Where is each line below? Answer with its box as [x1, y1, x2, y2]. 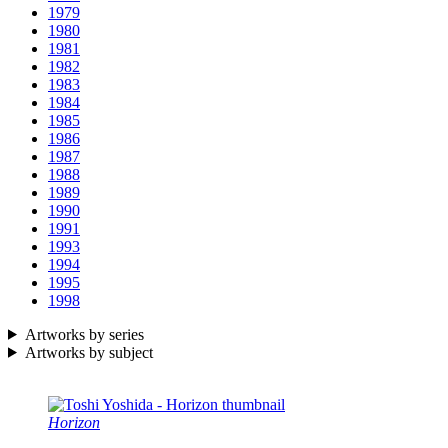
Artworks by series [24, 325, 144, 343]
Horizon [48, 413, 100, 431]
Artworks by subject [24, 343, 153, 361]
